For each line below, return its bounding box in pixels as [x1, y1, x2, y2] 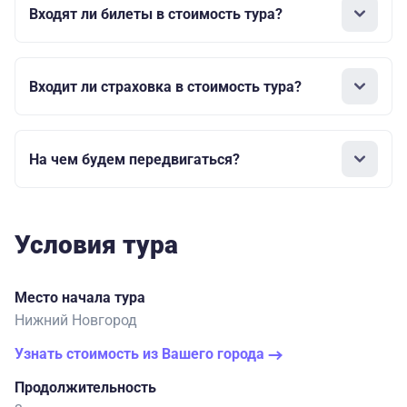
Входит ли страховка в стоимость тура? [29, 77, 302, 95]
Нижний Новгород [15, 312, 137, 330]
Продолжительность [15, 379, 156, 397]
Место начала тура [15, 289, 145, 307]
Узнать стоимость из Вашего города [15, 345, 268, 363]
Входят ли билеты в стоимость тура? [29, 5, 283, 23]
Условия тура [15, 230, 178, 261]
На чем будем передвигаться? [29, 150, 240, 168]
